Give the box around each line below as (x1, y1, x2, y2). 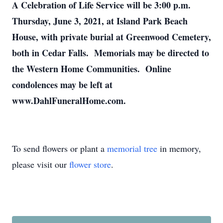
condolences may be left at (12, 78, 112, 91)
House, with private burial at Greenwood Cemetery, (12, 30, 211, 43)
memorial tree (107, 142, 157, 154)
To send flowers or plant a (12, 142, 107, 154)
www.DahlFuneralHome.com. (12, 94, 126, 107)
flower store (69, 158, 111, 170)
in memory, (157, 142, 201, 154)
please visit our (12, 158, 69, 170)
